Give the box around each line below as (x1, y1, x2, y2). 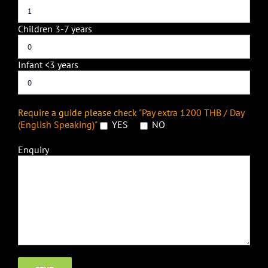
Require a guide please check (18, 106, 137, 119)
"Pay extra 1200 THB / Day (139, 106, 244, 119)
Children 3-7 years (18, 23, 92, 35)
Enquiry (18, 143, 49, 156)
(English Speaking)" (18, 118, 98, 131)
